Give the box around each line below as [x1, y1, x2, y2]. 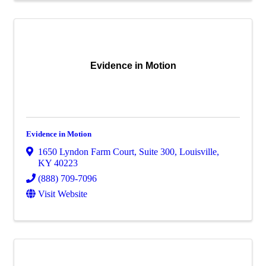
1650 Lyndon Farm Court [38, 146, 134, 157]
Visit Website [38, 188, 87, 199]
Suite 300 [139, 146, 175, 157]
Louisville [179, 146, 217, 157]
